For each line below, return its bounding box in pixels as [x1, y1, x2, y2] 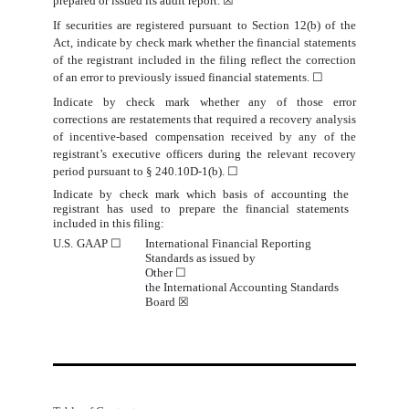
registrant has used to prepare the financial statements [53, 202, 349, 216]
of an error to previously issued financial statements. [53, 70, 313, 85]
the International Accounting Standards [145, 280, 340, 295]
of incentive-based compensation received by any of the [53, 130, 356, 144]
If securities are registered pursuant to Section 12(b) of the [53, 18, 356, 33]
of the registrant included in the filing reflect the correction [53, 53, 356, 68]
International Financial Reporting [145, 236, 312, 251]
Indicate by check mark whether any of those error [53, 95, 356, 110]
